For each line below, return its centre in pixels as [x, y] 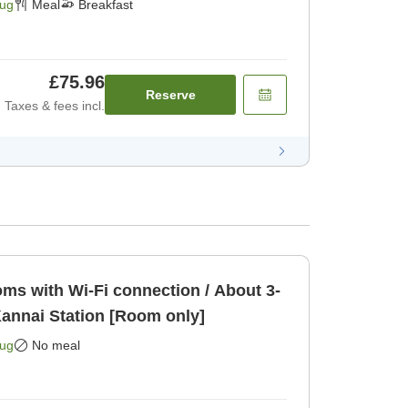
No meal [56, 345]
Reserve [170, 94]
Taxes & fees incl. [55, 105]
